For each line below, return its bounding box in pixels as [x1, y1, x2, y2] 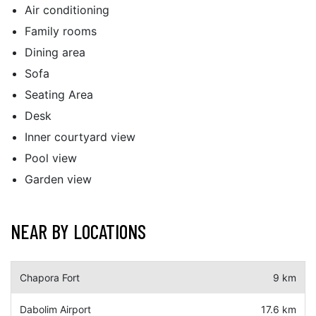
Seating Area [25, 87, 93, 102]
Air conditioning [25, 3, 109, 17]
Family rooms [25, 24, 97, 38]
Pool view [25, 151, 77, 165]
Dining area [25, 45, 85, 59]
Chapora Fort [20, 272, 80, 284]
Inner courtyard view [25, 130, 135, 144]
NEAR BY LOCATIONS [11, 219, 146, 243]
